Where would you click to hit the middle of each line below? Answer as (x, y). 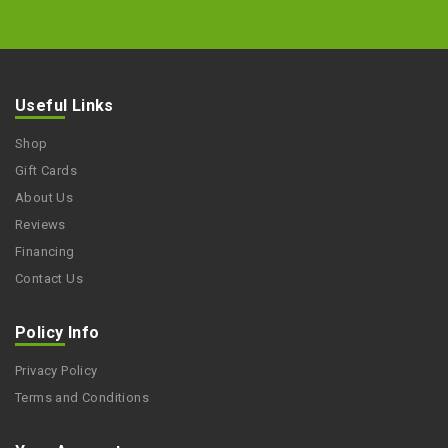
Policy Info (57, 333)
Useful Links (64, 106)
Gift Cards (46, 171)
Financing (45, 252)
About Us (44, 198)
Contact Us (49, 279)
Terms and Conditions (82, 398)
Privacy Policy (56, 371)
